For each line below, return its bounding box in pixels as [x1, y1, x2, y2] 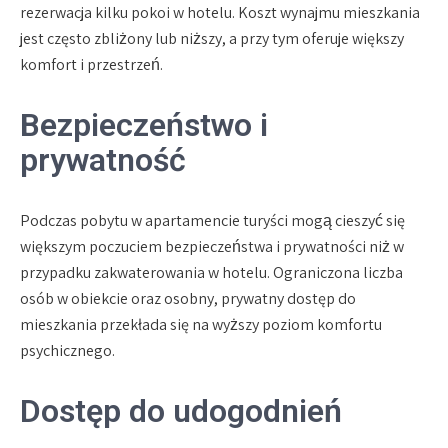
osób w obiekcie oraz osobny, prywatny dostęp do [20, 287, 356, 309]
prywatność [20, 140, 186, 179]
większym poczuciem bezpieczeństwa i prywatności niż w [20, 235, 404, 257]
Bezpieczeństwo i [20, 105, 268, 144]
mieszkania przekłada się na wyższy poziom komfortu [20, 313, 382, 335]
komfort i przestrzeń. [20, 53, 163, 75]
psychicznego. [20, 339, 115, 361]
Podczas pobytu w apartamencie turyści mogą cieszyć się [20, 209, 405, 231]
